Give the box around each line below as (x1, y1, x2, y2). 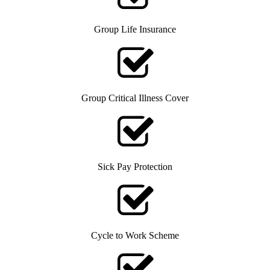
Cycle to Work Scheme (91, 230, 179, 241)
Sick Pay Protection (98, 162, 172, 172)
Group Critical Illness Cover (81, 93, 189, 104)
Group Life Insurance (94, 24, 176, 35)
